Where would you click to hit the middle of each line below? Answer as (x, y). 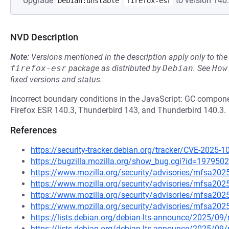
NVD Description (44, 37)
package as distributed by (114, 68)
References (33, 130)
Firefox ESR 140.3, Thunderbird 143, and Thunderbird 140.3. (118, 110)
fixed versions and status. (56, 79)
